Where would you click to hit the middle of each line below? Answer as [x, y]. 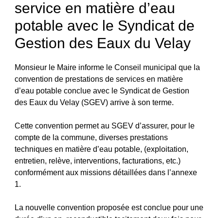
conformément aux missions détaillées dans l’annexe [106, 172]
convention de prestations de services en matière [99, 79]
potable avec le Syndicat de [105, 25]
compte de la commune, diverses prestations [91, 137]
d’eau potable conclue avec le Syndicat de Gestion [102, 91]
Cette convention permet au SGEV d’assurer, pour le [105, 126]
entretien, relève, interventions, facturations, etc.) [98, 161]
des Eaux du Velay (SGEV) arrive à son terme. [94, 102]
